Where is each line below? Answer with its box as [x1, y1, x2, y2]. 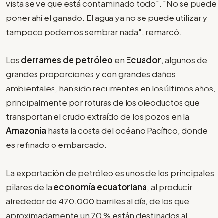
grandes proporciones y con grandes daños [6, 68, 176, 79]
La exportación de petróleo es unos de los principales [6, 167, 214, 178]
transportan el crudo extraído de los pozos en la [6, 110, 189, 122]
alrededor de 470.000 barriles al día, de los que [6, 195, 189, 206]
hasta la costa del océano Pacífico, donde [48, 125, 208, 136]
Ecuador [126, 54, 161, 65]
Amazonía [6, 125, 48, 136]
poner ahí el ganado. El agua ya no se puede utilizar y [6, 12, 207, 23]
